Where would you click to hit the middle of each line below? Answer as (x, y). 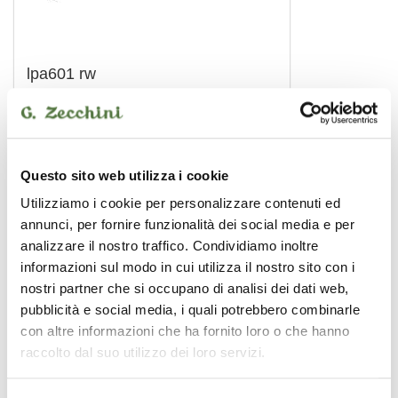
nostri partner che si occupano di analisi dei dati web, (185, 289)
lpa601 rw (61, 74)
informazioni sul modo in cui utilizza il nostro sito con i (187, 267)
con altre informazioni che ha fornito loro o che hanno (185, 331)
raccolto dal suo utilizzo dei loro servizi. (143, 353)
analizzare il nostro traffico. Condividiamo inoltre (170, 246)
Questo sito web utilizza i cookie (125, 175)
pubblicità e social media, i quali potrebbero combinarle (190, 310)
